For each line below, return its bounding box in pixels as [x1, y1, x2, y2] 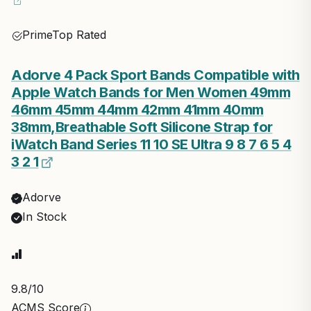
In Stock [22, 210, 67, 224]
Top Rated [52, 28, 106, 42]
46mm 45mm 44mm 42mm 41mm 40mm [11, 101, 264, 119]
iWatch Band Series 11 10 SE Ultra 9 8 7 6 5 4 [11, 136, 292, 153]
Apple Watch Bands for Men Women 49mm [11, 84, 290, 101]
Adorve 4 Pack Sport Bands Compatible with [11, 67, 300, 84]
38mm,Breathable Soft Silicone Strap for [11, 119, 273, 136]
